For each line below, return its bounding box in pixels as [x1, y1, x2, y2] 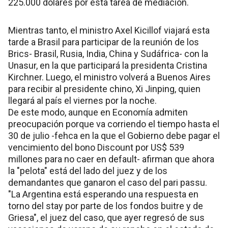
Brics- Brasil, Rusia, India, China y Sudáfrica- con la [8, 48, 208, 60]
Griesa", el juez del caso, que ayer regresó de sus [8, 212, 205, 223]
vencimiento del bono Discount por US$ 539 [8, 142, 184, 153]
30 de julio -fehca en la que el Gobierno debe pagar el [8, 130, 220, 141]
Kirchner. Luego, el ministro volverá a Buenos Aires [8, 72, 211, 83]
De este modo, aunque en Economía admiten [8, 107, 188, 118]
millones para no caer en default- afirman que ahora [8, 154, 214, 165]
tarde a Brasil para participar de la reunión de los [8, 37, 199, 48]
